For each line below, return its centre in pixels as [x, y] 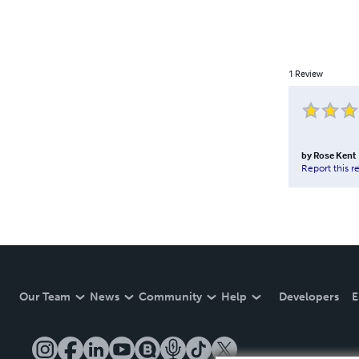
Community [170, 297]
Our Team [45, 297]
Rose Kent [334, 155]
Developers [309, 297]
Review [309, 73]
